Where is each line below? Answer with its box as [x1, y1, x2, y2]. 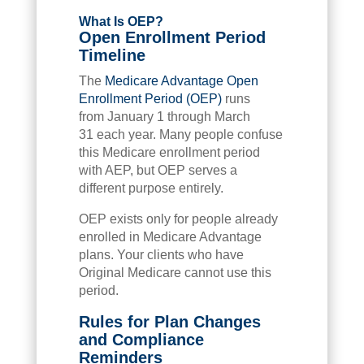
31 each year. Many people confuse [78, 127, 283, 141]
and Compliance [78, 330, 204, 349]
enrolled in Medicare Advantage [78, 229, 262, 244]
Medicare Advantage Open [104, 73, 258, 88]
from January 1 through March [78, 109, 250, 123]
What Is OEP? [78, 14, 163, 28]
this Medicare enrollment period [78, 145, 260, 159]
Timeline [78, 45, 145, 64]
